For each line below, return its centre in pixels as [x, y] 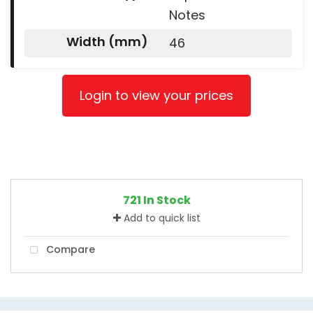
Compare [69, 249]
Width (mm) [107, 41]
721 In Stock [156, 200]
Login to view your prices [156, 95]
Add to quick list [160, 218]
